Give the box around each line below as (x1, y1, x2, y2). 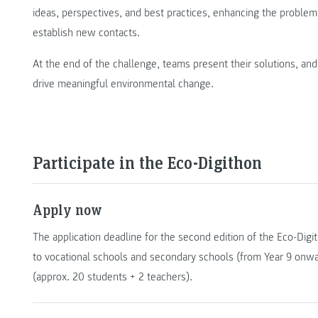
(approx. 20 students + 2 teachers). (33, 269, 192, 284)
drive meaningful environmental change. (33, 76, 214, 91)
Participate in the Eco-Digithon (33, 150, 262, 173)
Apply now (33, 199, 102, 219)
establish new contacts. (33, 25, 140, 40)
